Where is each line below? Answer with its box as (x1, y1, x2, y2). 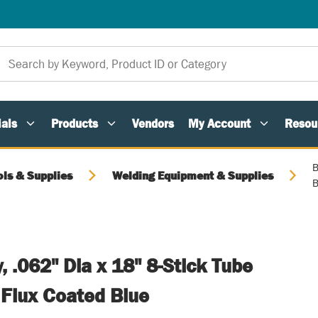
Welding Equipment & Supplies (111, 169, 273, 182)
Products (51, 116, 98, 131)
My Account (188, 116, 251, 131)
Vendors (132, 116, 174, 131)
